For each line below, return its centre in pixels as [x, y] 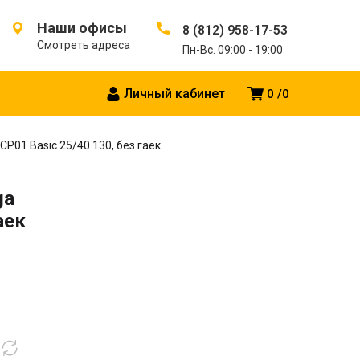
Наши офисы [82, 28]
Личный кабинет [174, 94]
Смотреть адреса [84, 45]
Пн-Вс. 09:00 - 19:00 [233, 50]
